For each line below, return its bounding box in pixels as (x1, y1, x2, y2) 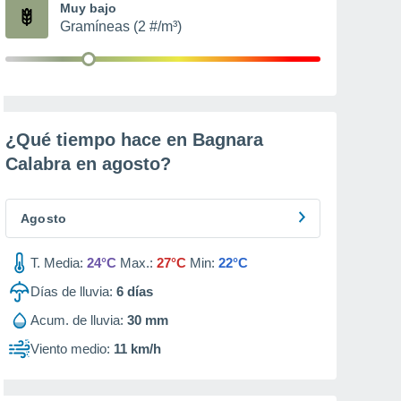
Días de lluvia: (30, 284, 113, 299)
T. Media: (30, 255, 83, 270)
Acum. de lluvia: (30, 312, 124, 328)
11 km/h (114, 341, 161, 356)
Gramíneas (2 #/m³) (60, 19, 182, 34)
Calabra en (5, 154, 102, 174)
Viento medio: (30, 341, 110, 356)
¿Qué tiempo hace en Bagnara (5, 130, 263, 149)
